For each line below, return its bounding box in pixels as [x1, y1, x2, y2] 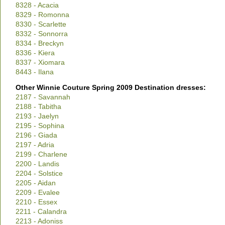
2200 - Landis [16, 160, 59, 168]
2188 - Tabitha [16, 102, 61, 110]
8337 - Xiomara [16, 58, 65, 66]
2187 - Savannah [16, 93, 70, 101]
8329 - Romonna [16, 11, 69, 19]
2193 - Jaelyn [16, 112, 59, 120]
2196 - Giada [16, 131, 57, 139]
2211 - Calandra [16, 207, 67, 215]
